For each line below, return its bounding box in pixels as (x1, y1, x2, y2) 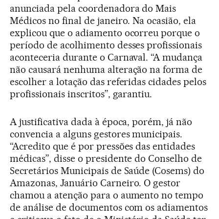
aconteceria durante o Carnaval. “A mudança (10, 51, 203, 64)
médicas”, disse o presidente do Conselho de (10, 153, 202, 165)
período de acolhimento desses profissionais (10, 39, 202, 51)
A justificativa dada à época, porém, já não (10, 116, 193, 128)
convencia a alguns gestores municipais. (10, 128, 183, 140)
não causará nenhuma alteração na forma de (10, 64, 203, 76)
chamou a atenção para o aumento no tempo (10, 189, 204, 201)
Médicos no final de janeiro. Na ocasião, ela (10, 15, 197, 27)
